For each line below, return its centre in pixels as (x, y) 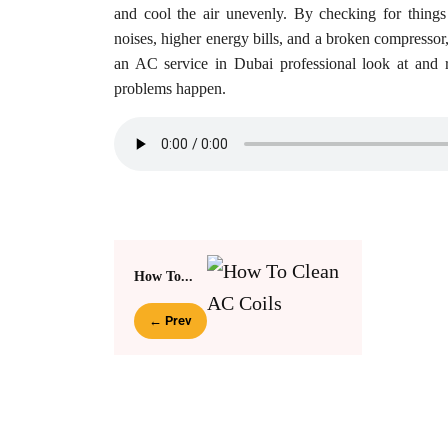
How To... (163, 276)
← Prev (170, 320)
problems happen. (170, 88)
